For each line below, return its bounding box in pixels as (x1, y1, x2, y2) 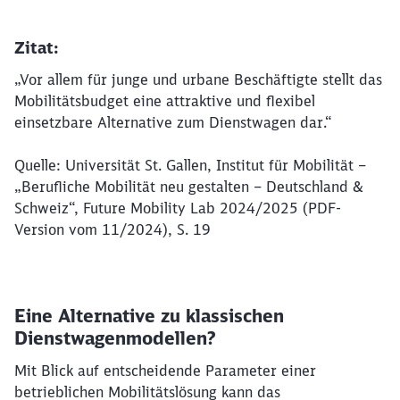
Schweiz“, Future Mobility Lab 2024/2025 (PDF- (14, 199, 341, 217)
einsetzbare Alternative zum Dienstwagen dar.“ (14, 113, 337, 131)
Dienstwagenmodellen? (14, 327, 221, 349)
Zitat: (14, 37, 63, 58)
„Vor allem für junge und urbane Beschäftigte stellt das (14, 71, 382, 88)
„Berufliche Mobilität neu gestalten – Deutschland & (14, 178, 363, 196)
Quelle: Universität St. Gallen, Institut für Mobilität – (14, 156, 366, 174)
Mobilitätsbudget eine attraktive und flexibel (14, 92, 315, 110)
